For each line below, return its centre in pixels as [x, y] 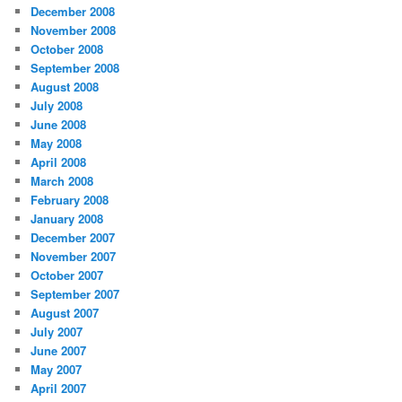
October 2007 [67, 275]
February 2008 [70, 199]
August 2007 [65, 312]
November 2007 [74, 256]
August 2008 [65, 86]
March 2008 [62, 180]
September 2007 [75, 293]
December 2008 [73, 11]
